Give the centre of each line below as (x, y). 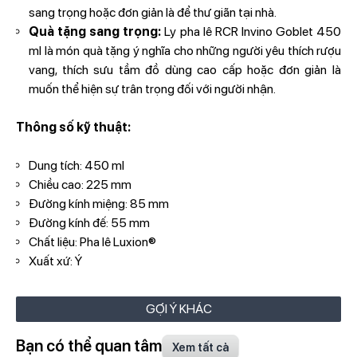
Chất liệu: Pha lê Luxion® (92, 241)
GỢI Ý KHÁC (178, 308)
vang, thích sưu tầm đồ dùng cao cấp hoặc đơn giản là (185, 69)
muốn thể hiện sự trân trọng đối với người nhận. (152, 88)
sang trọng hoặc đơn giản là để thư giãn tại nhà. (153, 12)
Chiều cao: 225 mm (80, 184)
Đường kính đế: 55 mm (89, 222)
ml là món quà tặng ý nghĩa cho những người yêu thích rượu (185, 50)
